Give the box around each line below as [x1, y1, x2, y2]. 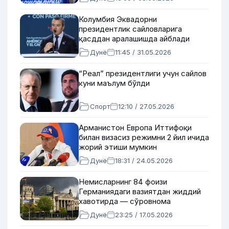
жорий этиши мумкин [79, 142, 157, 152]
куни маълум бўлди [79, 78, 150, 88]
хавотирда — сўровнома [79, 196, 171, 206]
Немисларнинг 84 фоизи [79, 177, 167, 187]
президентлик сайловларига [79, 24, 182, 34]
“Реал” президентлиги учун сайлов [79, 68, 207, 78]
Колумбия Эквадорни [79, 14, 157, 24]
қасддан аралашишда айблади [79, 34, 190, 43]
